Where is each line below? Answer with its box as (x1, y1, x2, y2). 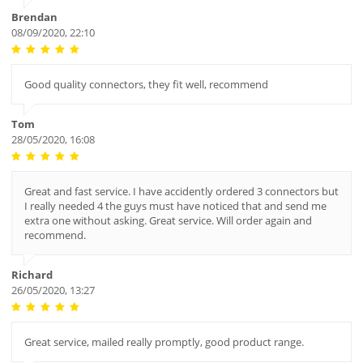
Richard (11, 267, 53, 283)
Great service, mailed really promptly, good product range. (23, 335, 304, 350)
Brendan (11, 10, 58, 25)
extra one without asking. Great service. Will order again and (23, 213, 312, 228)
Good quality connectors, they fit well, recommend (23, 77, 268, 92)
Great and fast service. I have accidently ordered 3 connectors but (23, 184, 339, 199)
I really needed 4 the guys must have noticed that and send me (23, 199, 327, 214)
